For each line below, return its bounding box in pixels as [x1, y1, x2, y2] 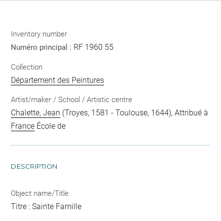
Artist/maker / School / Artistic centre [11, 95, 133, 104]
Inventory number [11, 30, 68, 38]
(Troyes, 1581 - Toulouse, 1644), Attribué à [60, 108, 209, 117]
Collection [11, 62, 43, 72]
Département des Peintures [11, 75, 105, 85]
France [11, 121, 35, 131]
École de [35, 121, 66, 131]
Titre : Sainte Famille [11, 202, 82, 211]
